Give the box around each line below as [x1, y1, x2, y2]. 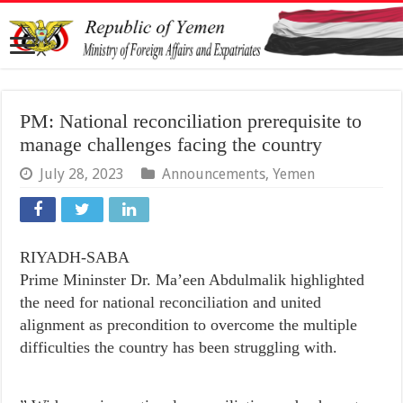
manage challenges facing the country [20, 132, 323, 156]
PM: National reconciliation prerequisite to [20, 109, 363, 132]
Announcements [162, 165, 266, 183]
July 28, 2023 [40, 165, 125, 183]
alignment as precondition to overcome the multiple [20, 315, 358, 334]
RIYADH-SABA [20, 247, 130, 266]
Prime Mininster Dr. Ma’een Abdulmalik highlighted [20, 270, 365, 289]
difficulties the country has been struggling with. [20, 337, 338, 356]
